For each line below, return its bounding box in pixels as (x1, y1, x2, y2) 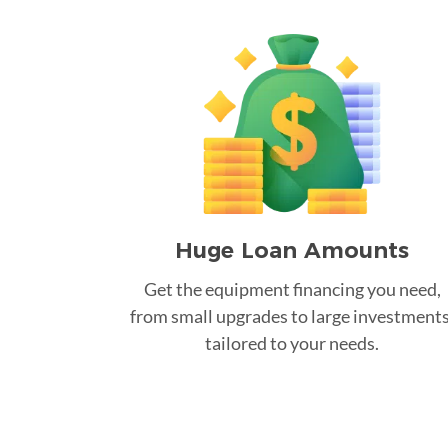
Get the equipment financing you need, (143, 277, 441, 300)
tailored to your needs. (205, 331, 379, 354)
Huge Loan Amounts (175, 236, 409, 264)
